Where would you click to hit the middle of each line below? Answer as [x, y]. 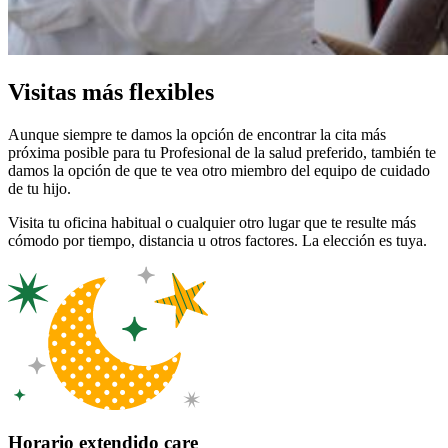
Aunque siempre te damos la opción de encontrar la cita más [197, 134]
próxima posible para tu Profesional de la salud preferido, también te [222, 152]
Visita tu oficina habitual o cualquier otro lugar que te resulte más [212, 222]
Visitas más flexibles [111, 91]
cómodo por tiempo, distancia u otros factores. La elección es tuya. [219, 240]
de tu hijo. [41, 188]
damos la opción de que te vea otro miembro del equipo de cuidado [219, 170]
